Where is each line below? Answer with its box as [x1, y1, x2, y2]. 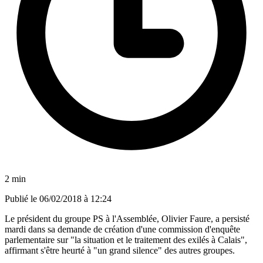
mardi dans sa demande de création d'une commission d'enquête [5, 224, 240, 234]
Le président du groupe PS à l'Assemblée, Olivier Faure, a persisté [5, 213, 249, 224]
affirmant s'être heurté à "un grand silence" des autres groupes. [5, 245, 235, 255]
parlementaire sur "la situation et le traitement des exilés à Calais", [5, 234, 247, 245]
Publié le [5, 193, 39, 204]
